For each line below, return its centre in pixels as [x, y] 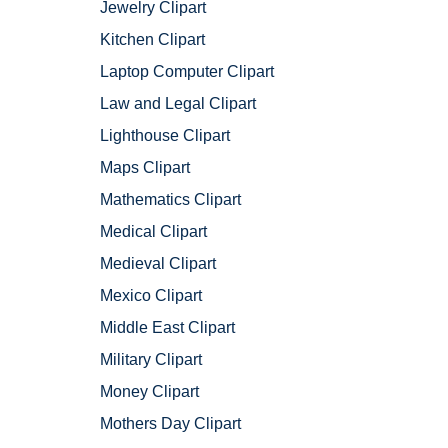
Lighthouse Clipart [165, 136]
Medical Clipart [153, 232]
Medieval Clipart [158, 264]
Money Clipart [149, 392]
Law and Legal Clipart [178, 104]
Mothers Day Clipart [170, 424]
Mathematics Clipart [170, 200]
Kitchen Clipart [152, 40]
